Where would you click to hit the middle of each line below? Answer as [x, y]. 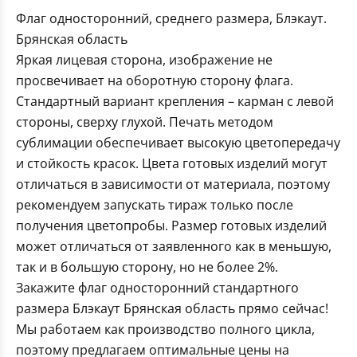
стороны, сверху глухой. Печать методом [145, 122]
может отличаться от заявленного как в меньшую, [174, 247]
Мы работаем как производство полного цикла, [165, 330]
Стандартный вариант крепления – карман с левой [175, 102]
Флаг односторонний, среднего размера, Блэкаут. [171, 19]
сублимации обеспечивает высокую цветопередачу [178, 143]
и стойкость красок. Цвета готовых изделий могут [172, 164]
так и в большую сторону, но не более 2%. [147, 267]
